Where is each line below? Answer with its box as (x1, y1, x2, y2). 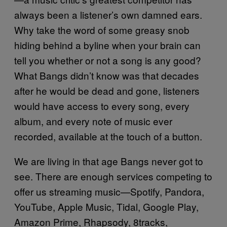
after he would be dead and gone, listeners (14, 84, 200, 97)
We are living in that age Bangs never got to (14, 154, 203, 168)
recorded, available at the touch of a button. (14, 129, 202, 143)
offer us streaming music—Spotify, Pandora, (14, 184, 204, 198)
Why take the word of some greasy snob (14, 23, 190, 36)
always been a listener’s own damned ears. (14, 8, 202, 21)
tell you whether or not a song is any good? (14, 53, 201, 67)
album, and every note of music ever (14, 114, 172, 128)
